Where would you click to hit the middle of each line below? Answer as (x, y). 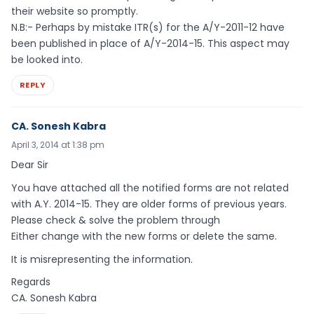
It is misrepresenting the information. (102, 259)
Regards (31, 282)
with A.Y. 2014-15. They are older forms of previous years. (149, 204)
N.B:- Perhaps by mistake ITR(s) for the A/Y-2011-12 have (148, 28)
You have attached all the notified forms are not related (150, 187)
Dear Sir (30, 164)
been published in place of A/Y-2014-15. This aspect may (150, 44)
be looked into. (47, 60)
